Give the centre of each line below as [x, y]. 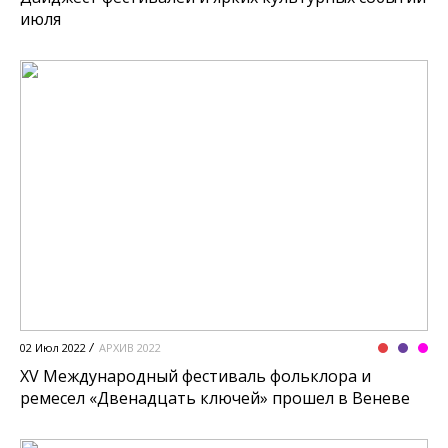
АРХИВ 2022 [130, 348]
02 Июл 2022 [53, 348]
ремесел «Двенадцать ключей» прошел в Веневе [215, 398]
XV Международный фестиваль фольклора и [195, 376]
